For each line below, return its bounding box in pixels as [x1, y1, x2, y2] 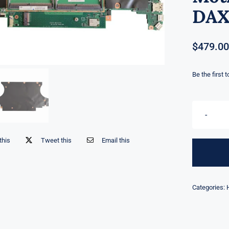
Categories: [192, 183, 226, 191]
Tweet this [40, 136, 72, 145]
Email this [102, 136, 130, 145]
